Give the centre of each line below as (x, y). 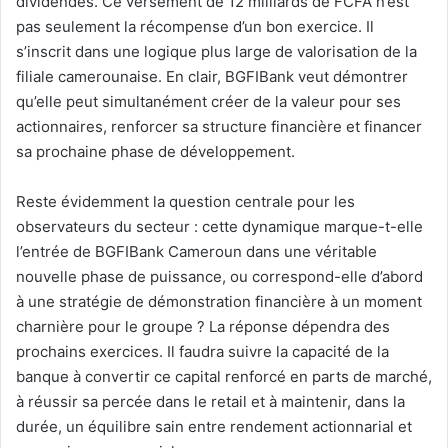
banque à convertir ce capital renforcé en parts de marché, (224, 377)
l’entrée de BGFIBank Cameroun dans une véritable (196, 252)
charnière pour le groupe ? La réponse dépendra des (203, 327)
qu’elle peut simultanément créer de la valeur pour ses (208, 102)
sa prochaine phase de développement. (155, 152)
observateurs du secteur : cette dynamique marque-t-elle (219, 227)
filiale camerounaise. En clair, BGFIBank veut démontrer (212, 77)
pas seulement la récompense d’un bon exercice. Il (195, 27)
